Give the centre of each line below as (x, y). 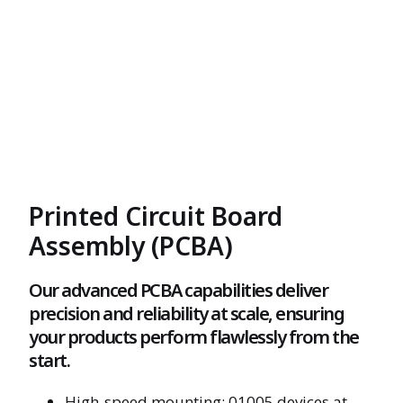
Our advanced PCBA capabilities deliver (179, 291)
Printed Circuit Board (156, 216)
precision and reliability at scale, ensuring (187, 314)
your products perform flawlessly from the (194, 337)
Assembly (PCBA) (131, 246)
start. (49, 361)
